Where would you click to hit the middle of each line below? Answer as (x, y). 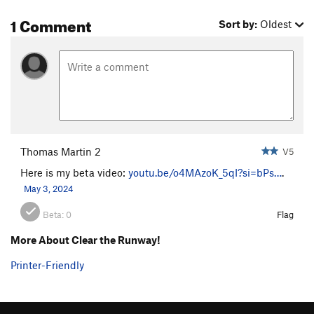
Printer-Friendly (47, 265)
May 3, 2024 (49, 188)
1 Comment (51, 24)
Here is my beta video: (74, 172)
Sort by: (238, 24)
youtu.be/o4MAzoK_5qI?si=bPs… (205, 172)
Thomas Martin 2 (61, 151)
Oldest (276, 24)
